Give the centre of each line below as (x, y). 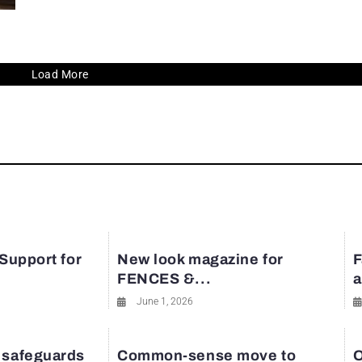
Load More (60, 74)
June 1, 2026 (165, 302)
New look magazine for (200, 260)
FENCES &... (164, 279)
